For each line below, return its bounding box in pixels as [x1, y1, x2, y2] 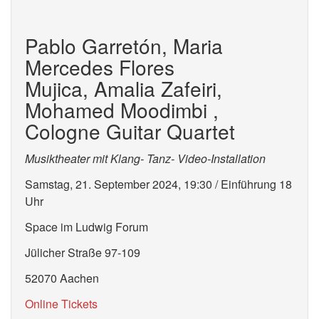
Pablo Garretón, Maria [25, 31, 223, 60]
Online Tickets [25, 296, 98, 312]
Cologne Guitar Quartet [25, 117, 235, 145]
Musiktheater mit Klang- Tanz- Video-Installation [25, 150, 266, 167]
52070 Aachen [25, 270, 99, 286]
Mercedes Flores [25, 53, 174, 81]
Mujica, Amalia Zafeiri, [25, 74, 222, 103]
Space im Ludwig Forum [25, 219, 148, 235]
